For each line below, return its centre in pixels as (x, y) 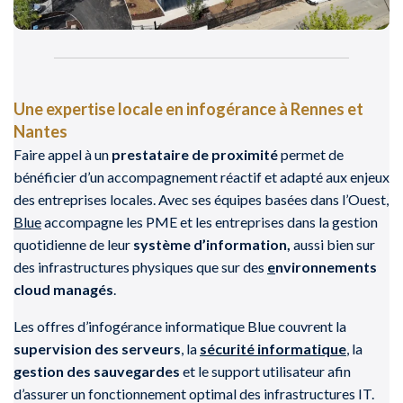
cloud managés (63, 289)
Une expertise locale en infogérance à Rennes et (188, 108)
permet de (311, 154)
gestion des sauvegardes (97, 371)
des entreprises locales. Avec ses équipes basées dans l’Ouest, (201, 199)
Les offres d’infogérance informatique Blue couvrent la (180, 326)
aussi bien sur (333, 244)
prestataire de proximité (193, 154)
